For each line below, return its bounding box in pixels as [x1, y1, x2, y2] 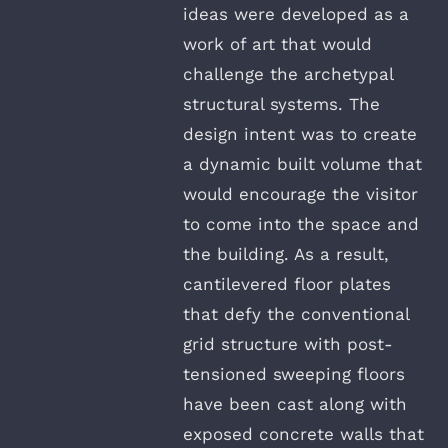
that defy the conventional [183, 304, 409, 325]
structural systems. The [183, 94, 380, 115]
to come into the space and [183, 214, 419, 235]
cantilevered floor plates [183, 274, 391, 295]
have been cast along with [183, 394, 407, 415]
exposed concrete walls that [183, 424, 424, 445]
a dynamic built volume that [183, 154, 422, 175]
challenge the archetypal [183, 64, 393, 85]
